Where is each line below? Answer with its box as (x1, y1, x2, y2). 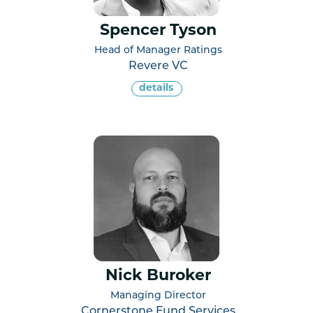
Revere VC (129, 60, 188, 72)
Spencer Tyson (100, 22, 217, 39)
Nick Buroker (105, 268, 211, 284)
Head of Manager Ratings (94, 45, 222, 56)
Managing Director (110, 290, 206, 301)
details (138, 82, 173, 94)
